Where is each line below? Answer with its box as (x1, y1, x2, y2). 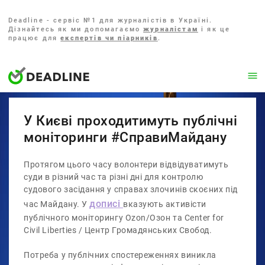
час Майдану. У (24, 199, 90, 210)
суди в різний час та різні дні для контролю (24, 172, 203, 183)
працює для (8, 34, 61, 42)
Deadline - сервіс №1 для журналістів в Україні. (8, 17, 213, 24)
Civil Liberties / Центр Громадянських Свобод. (24, 225, 212, 236)
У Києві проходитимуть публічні (24, 112, 238, 129)
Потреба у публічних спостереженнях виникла (24, 250, 216, 261)
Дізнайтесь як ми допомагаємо (8, 25, 144, 33)
